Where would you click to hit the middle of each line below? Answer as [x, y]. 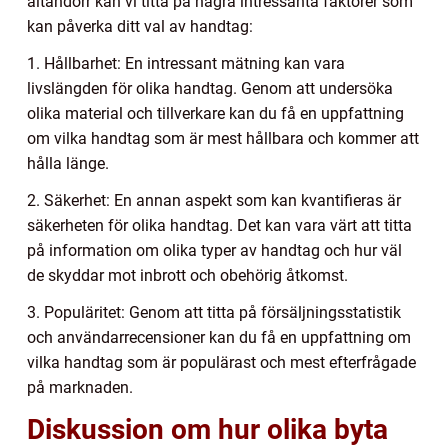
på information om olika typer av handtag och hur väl [214, 250]
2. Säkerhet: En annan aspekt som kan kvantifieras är [214, 200]
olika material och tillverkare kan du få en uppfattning [215, 113]
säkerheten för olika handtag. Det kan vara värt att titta [219, 225]
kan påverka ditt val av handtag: [140, 26]
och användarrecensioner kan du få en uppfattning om [219, 337]
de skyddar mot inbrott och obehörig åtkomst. [187, 275]
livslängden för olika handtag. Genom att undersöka [210, 88]
